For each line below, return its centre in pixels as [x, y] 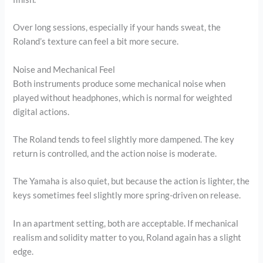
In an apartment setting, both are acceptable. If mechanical [126, 223]
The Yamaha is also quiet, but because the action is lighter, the [131, 181]
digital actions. [41, 112]
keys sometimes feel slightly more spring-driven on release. [127, 195]
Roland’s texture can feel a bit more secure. [96, 42]
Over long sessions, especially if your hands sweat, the [117, 28]
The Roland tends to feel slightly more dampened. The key [124, 139]
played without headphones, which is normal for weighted [123, 97]
